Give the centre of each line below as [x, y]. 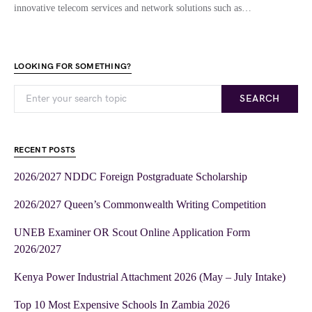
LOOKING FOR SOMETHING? [73, 67]
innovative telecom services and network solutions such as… [133, 8]
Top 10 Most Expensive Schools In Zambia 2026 [122, 305]
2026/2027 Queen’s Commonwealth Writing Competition [140, 204]
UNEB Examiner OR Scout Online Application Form [132, 232]
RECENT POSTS [45, 150]
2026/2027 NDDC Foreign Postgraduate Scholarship [131, 177]
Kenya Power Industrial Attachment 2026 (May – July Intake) [150, 277]
